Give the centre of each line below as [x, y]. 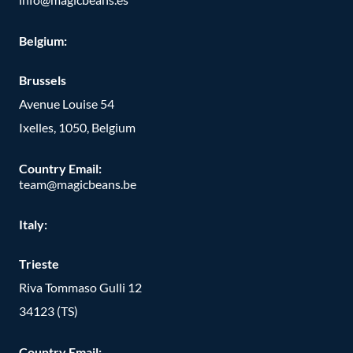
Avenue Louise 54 [67, 103]
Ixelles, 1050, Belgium [77, 127]
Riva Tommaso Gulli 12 [80, 288]
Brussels [43, 80]
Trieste [39, 264]
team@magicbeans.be [78, 184]
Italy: [33, 225]
